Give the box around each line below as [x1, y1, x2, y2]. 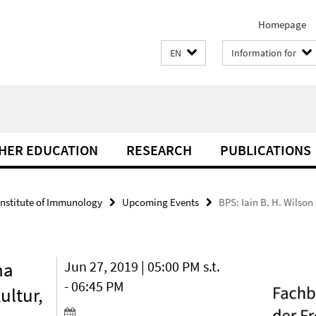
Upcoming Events [122, 195, 199, 209]
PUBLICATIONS [220, 141, 311, 159]
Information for [231, 47, 296, 59]
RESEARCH [126, 141, 192, 159]
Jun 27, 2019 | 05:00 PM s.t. [64, 257, 221, 275]
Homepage [258, 18, 306, 31]
